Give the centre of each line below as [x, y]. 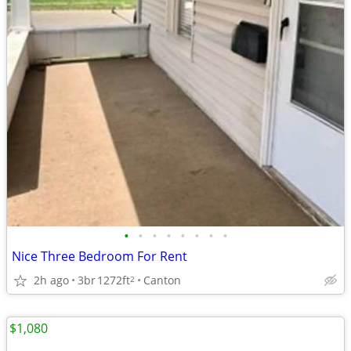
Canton [162, 280]
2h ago [51, 280]
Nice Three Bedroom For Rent [100, 256]
